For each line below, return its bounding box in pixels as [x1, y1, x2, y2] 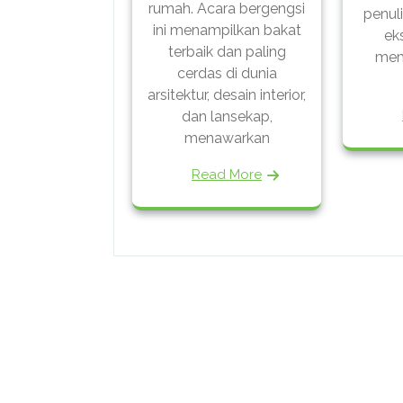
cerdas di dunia [176, 64, 277, 82]
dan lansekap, [181, 107, 273, 125]
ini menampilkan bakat [152, 21, 301, 39]
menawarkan [184, 129, 270, 147]
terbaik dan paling [167, 42, 286, 60]
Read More [192, 166, 262, 183]
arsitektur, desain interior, [148, 85, 306, 103]
